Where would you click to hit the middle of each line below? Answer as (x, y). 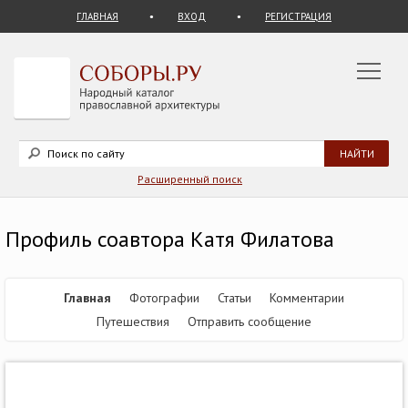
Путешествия (133, 321)
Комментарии (307, 298)
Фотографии (164, 298)
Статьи (235, 298)
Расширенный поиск (190, 179)
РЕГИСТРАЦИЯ (298, 16)
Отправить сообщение (250, 321)
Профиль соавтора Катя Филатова (170, 239)
